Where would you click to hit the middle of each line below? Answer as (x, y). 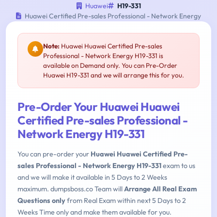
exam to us (178, 166)
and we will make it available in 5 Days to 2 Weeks (92, 178)
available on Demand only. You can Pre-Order (110, 66)
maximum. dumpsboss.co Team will (71, 189)
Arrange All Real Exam (161, 189)
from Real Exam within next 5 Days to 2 (126, 201)
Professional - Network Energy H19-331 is (103, 56)
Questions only (41, 201)
